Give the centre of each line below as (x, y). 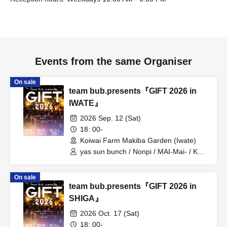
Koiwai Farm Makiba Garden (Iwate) (138, 140)
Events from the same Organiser (113, 61)
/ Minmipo (96, 161)
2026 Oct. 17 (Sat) (110, 213)
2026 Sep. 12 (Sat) (110, 118)
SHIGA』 (86, 198)
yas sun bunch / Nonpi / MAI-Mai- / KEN (144, 152)
